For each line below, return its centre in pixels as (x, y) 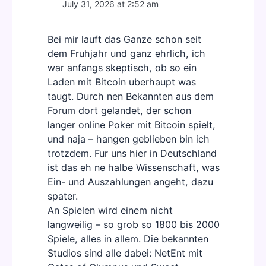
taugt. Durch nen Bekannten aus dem (131, 96)
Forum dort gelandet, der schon (119, 111)
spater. (63, 196)
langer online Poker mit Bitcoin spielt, (132, 125)
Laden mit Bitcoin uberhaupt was (122, 82)
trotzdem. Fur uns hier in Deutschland (132, 153)
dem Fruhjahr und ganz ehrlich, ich (126, 54)
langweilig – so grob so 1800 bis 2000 (134, 225)
